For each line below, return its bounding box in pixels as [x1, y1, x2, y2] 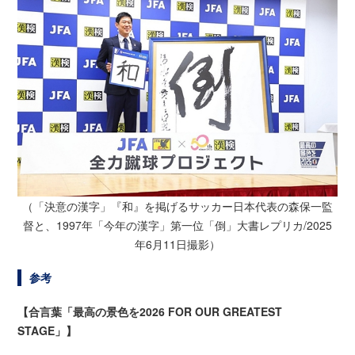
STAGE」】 [17, 323, 78, 339]
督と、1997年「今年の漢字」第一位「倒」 [23, 217, 237, 234]
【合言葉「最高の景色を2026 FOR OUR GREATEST [17, 303, 283, 320]
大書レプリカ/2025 [237, 217, 332, 234]
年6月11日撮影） [135, 236, 220, 253]
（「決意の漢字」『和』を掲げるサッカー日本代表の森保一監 [22, 198, 333, 215]
